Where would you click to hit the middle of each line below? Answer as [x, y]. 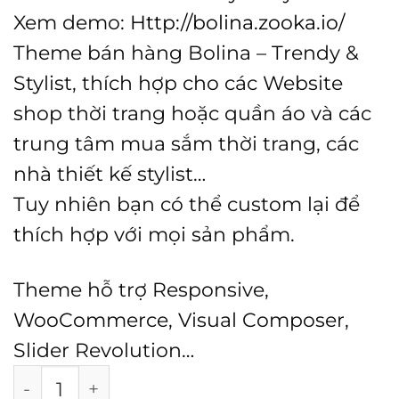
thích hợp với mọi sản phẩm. [154, 234]
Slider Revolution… [104, 350]
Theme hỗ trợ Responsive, [141, 289]
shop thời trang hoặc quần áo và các [192, 113]
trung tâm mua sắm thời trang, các [186, 143]
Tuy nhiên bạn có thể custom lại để [187, 204]
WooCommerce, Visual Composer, [181, 319]
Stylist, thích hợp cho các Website [178, 82]
